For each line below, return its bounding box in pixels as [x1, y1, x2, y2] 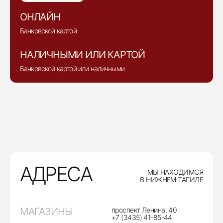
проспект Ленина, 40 [111, 206, 177, 214]
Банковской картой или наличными [20, 64, 124, 73]
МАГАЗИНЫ [20, 206, 73, 218]
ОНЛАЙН [20, 11, 60, 23]
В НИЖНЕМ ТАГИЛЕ [140, 175, 203, 184]
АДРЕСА [20, 162, 92, 186]
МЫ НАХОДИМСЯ [147, 168, 203, 176]
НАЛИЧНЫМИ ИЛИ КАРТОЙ [20, 49, 145, 61]
